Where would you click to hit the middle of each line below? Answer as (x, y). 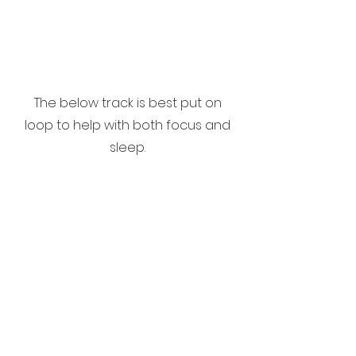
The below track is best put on (128, 103)
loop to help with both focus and (128, 125)
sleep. (128, 147)
